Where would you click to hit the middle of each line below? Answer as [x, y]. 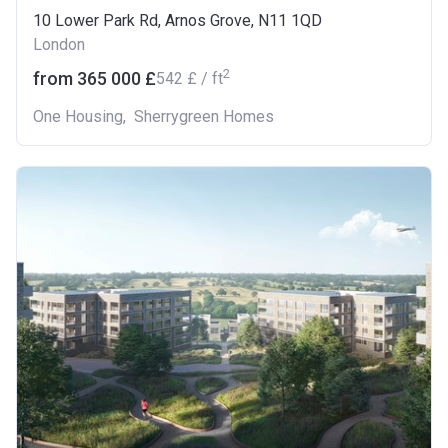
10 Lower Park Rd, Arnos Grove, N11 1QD [177, 20]
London [59, 44]
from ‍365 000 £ [94, 78]
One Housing [78, 116]
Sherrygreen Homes [204, 116]
